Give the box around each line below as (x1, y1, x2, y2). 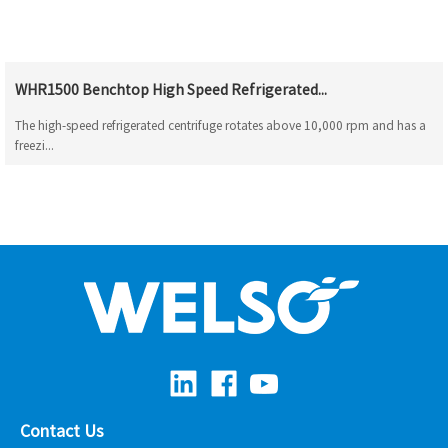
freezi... (15, 138, 54, 151)
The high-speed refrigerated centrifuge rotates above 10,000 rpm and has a (15, 118, 426, 131)
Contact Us (20, 422, 104, 439)
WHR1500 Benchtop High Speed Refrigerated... (15, 82, 327, 97)
